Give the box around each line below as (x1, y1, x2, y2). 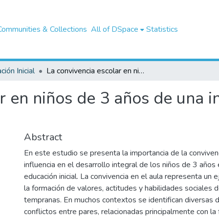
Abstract (24, 131, 62, 144)
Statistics (146, 24, 178, 35)
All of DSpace (90, 24, 138, 35)
